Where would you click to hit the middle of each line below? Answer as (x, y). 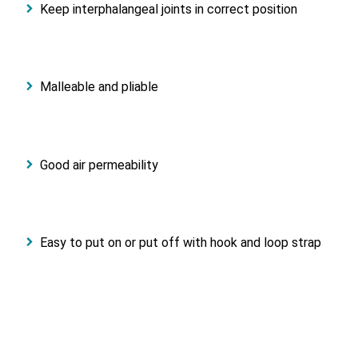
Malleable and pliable (99, 87)
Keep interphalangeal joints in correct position (169, 10)
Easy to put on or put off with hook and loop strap (181, 243)
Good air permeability (99, 165)
